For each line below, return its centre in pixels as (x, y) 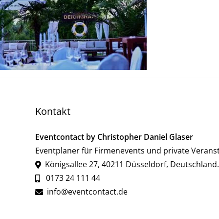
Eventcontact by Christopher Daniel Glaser (114, 137)
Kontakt (53, 111)
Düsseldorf (146, 164)
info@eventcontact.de (87, 192)
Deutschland (193, 164)
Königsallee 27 (69, 164)
